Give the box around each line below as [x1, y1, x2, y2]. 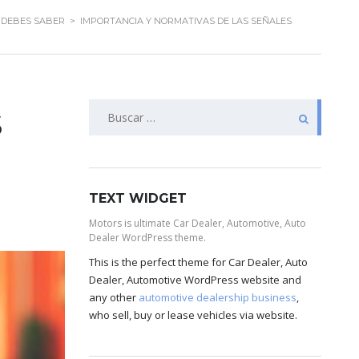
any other [89, 290, 139, 305]
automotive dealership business [139, 290, 296, 305]
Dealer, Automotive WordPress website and [89, 272, 301, 287]
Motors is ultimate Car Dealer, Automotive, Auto [89, 216, 306, 230]
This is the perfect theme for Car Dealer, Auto [89, 255, 308, 269]
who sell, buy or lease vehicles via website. [89, 308, 297, 322]
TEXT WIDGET [89, 191, 187, 206]
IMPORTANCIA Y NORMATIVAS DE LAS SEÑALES [80, 15, 292, 26]
